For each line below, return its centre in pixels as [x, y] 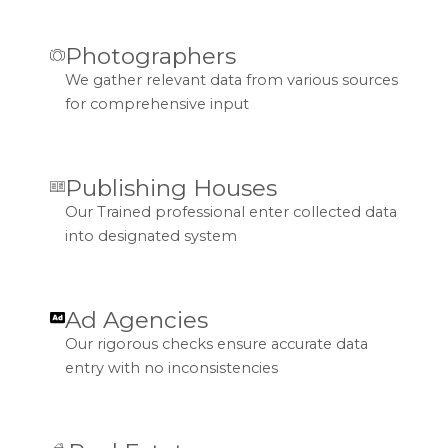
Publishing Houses [171, 188]
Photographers [150, 56]
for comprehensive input [157, 104]
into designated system [151, 236]
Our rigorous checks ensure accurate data [216, 344]
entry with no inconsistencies [171, 368]
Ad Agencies [136, 320]
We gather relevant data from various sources [231, 80]
